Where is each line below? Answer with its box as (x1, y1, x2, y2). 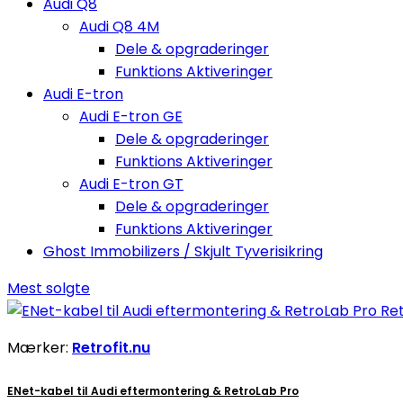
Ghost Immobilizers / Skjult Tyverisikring (43, 241, 323, 262)
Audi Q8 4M (79, 16, 159, 37)
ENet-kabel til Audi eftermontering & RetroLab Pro (7, 382, 299, 399)
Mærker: (7, 337, 72, 358)
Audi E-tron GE (79, 106, 183, 127)
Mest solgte (7, 278, 90, 299)
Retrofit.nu (72, 337, 150, 358)
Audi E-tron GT (79, 174, 184, 194)
